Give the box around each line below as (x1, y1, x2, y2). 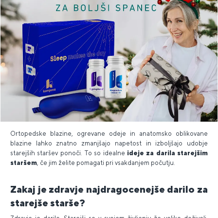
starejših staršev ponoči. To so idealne (10, 149, 127, 157)
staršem (10, 159, 37, 167)
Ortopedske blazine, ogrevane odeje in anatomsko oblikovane (10, 130, 208, 138)
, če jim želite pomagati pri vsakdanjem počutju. (37, 159, 175, 167)
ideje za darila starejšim (127, 149, 208, 157)
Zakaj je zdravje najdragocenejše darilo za (10, 183, 208, 195)
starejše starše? (10, 197, 85, 209)
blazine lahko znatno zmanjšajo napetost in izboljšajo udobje (10, 140, 208, 147)
